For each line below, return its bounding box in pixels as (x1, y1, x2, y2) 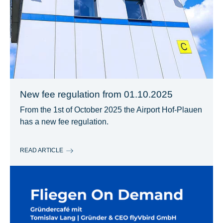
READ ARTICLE (20, 146, 63, 154)
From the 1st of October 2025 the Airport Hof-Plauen (20, 106, 202, 114)
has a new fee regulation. (20, 117, 109, 126)
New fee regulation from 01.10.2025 (20, 89, 173, 100)
